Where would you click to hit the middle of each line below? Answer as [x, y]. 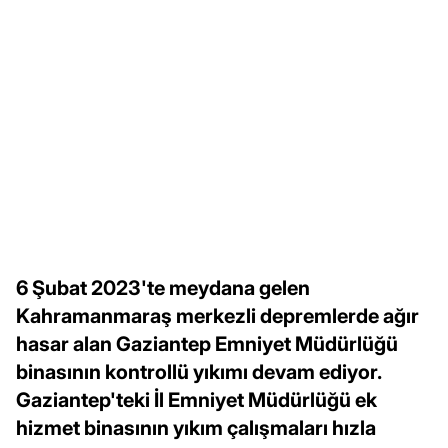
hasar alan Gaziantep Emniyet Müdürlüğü [207, 343]
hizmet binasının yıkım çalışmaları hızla [196, 427]
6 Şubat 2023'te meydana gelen [163, 287]
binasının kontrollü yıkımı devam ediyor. [198, 371]
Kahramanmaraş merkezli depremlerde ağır [217, 315]
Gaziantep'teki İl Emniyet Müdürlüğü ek [196, 399]
